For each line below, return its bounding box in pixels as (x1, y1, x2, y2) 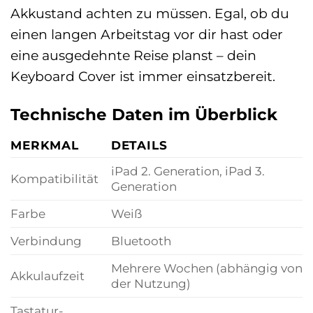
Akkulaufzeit (10, 268, 85, 284)
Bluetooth (110, 233, 171, 249)
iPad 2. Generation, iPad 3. (110, 163, 265, 179)
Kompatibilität (10, 171, 99, 187)
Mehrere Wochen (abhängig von (110, 261, 303, 276)
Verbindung (10, 233, 82, 249)
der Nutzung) (110, 276, 191, 291)
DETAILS (110, 138, 168, 153)
